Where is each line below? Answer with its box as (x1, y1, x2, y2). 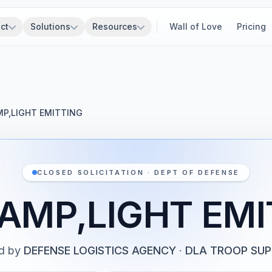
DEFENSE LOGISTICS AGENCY (23, 244, 176, 257)
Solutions (30, 21, 70, 32)
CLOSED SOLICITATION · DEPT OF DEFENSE (37, 168, 240, 177)
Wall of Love (169, 21, 222, 32)
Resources (92, 21, 137, 32)
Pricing (237, 21, 266, 32)
